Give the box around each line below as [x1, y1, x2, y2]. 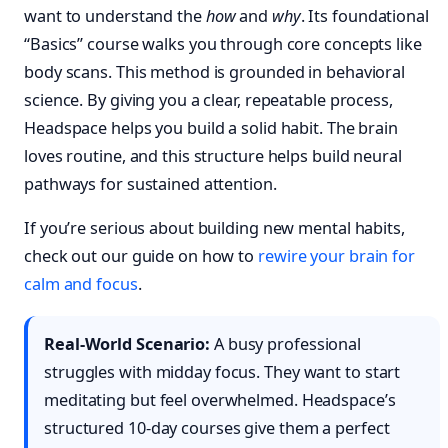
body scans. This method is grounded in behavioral [24, 61, 406, 84]
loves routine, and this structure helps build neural [24, 145, 402, 168]
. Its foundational [300, 5, 429, 28]
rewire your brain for [258, 245, 415, 268]
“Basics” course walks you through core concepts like [24, 33, 422, 56]
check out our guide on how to [24, 245, 258, 268]
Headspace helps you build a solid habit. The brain [24, 117, 398, 140]
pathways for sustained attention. [24, 173, 277, 196]
